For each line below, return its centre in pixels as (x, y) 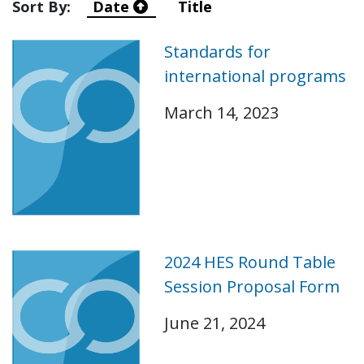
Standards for (217, 52)
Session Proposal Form (251, 287)
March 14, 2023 (221, 113)
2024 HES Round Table (249, 262)
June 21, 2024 (214, 323)
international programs (255, 76)
